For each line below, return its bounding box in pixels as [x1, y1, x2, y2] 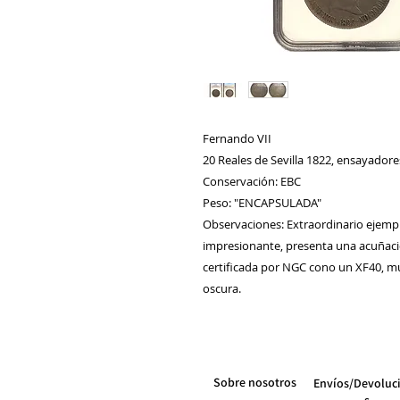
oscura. [203, 280, 241, 297]
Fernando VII [203, 130, 274, 147]
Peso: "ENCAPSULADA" [203, 195, 321, 212]
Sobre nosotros [213, 374, 296, 391]
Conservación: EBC [203, 173, 301, 190]
